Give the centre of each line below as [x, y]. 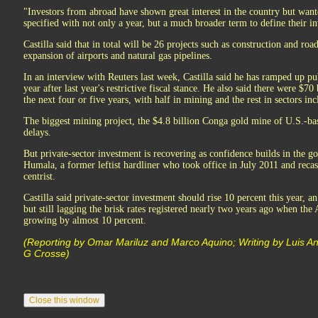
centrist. [39, 176]
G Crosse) [46, 253]
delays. [37, 132]
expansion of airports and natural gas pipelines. [118, 56]
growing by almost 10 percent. [85, 220]
